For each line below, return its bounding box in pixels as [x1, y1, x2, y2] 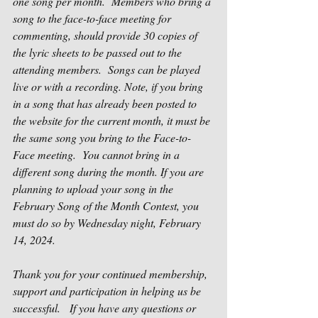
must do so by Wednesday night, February [13, 215, 204, 230]
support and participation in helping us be [13, 283, 204, 298]
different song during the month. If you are [13, 164, 207, 179]
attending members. [13, 62, 102, 77]
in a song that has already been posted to [13, 96, 199, 111]
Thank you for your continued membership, [13, 266, 210, 281]
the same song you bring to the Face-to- [13, 130, 191, 145]
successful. [13, 300, 63, 315]
